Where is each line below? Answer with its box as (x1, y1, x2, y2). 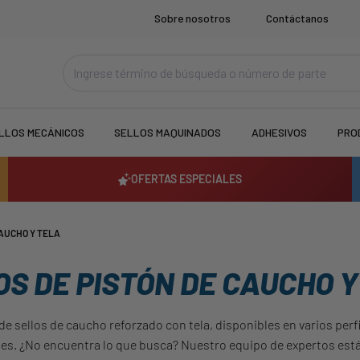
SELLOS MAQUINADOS (114, 125, 222, 140)
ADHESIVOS (251, 125, 307, 140)
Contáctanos (266, 11, 329, 26)
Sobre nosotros (154, 11, 231, 26)
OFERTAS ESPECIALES (130, 172, 242, 186)
